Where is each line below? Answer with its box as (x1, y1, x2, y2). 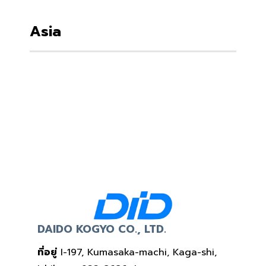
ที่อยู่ (37, 245, 57, 259)
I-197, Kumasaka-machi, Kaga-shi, (56, 245, 217, 259)
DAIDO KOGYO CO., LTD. (37, 220, 166, 237)
